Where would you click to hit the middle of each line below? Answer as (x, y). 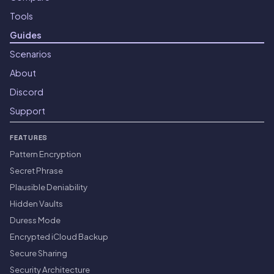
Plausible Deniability (49, 187)
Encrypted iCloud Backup (59, 237)
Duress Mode (35, 220)
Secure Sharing (39, 253)
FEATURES (29, 138)
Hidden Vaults (36, 204)
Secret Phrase (36, 171)
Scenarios (31, 54)
